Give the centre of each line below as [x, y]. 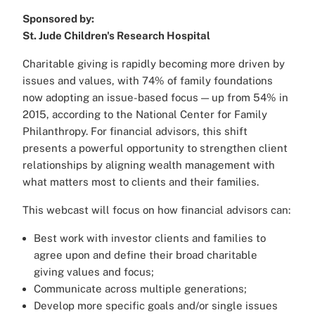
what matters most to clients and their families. [141, 182]
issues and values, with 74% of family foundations [148, 81]
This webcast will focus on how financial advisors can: [156, 210]
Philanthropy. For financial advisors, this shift [135, 131]
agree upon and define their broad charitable [146, 255]
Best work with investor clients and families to [150, 238]
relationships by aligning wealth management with [149, 165]
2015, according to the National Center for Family [145, 115]
